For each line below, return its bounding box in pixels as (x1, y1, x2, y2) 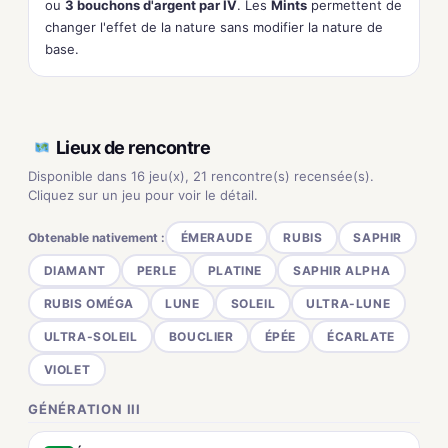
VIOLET (43, 361, 91, 377)
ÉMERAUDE (180, 229, 253, 245)
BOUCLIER (168, 328, 234, 344)
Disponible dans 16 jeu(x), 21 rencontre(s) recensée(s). (28, 168, 374, 184)
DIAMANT (43, 262, 106, 278)
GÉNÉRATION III (28, 401, 141, 417)
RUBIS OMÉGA (43, 295, 135, 311)
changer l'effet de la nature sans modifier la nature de (45, 19, 383, 35)
